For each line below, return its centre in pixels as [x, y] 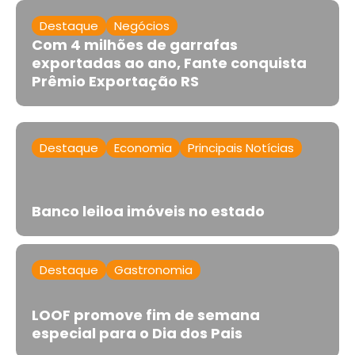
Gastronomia [153, 269]
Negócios [142, 25]
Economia [143, 147]
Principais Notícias [241, 147]
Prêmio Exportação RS [115, 81]
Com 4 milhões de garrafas [135, 44]
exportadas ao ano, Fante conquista [169, 63]
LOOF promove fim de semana [146, 315]
